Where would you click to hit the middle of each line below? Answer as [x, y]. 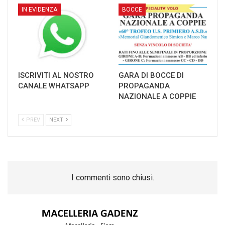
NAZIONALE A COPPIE [157, 97]
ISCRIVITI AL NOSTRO [56, 76]
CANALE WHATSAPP [54, 86]
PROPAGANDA [144, 86]
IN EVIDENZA [39, 10]
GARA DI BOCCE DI [151, 76]
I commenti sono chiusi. [113, 178]
